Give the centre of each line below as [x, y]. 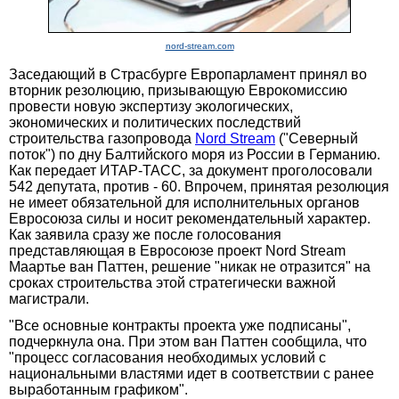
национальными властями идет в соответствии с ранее [191, 373]
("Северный [317, 138]
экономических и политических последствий [155, 122]
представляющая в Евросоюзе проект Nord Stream [177, 250]
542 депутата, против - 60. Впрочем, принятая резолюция [199, 186]
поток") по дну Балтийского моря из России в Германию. [195, 154]
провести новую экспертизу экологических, [151, 106]
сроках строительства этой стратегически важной [172, 282]
